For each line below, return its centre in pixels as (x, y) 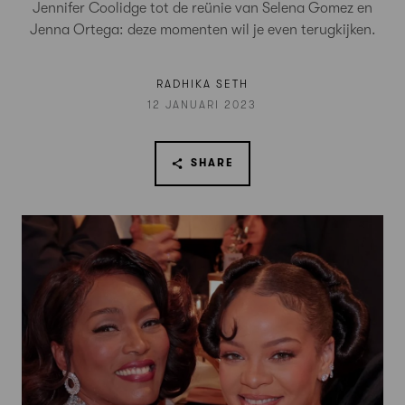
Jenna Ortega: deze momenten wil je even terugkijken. (202, 30)
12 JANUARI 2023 (202, 104)
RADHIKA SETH (202, 84)
